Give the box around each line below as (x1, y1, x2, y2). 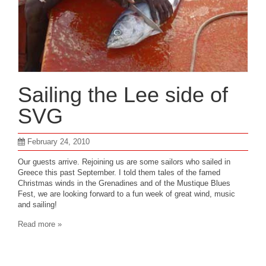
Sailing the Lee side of (18, 83, 228, 107)
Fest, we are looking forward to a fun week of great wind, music (18, 189, 235, 198)
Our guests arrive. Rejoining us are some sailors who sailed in (18, 157, 230, 166)
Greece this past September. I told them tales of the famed (18, 168, 220, 177)
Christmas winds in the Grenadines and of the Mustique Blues (18, 179, 230, 188)
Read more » (18, 220, 62, 229)
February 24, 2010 (27, 137, 90, 146)
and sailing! (18, 200, 57, 209)
